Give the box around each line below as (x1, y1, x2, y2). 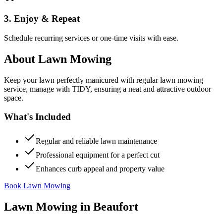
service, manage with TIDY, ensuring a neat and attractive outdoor (4, 84, 211, 93)
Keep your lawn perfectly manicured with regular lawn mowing (4, 75, 203, 84)
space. (4, 93, 23, 102)
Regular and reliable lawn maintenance (36, 137, 157, 145)
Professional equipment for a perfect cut (36, 151, 160, 159)
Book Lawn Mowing (4, 181, 70, 190)
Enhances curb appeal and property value (36, 165, 165, 173)
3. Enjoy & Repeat (4, 13, 80, 24)
